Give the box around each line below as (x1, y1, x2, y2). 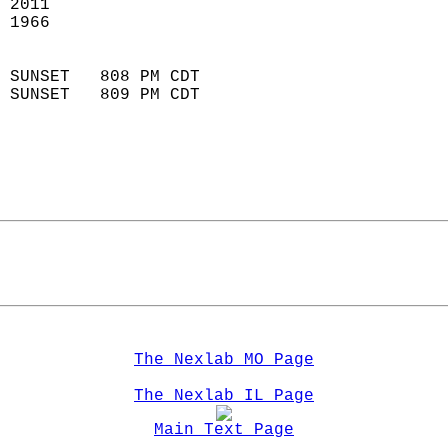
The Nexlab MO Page (134, 351, 314, 369)
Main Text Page (154, 421, 294, 439)
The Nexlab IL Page (134, 387, 314, 405)
